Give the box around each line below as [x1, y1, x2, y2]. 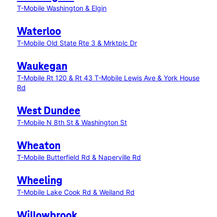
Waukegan [17, 61, 67, 73]
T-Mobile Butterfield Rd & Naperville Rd [17, 153, 141, 161]
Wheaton [17, 140, 61, 152]
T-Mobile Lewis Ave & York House [94, 74, 200, 82]
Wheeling [17, 175, 62, 187]
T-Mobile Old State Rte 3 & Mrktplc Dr [17, 39, 137, 47]
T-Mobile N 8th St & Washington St [17, 118, 127, 126]
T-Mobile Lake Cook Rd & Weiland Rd [17, 188, 135, 196]
